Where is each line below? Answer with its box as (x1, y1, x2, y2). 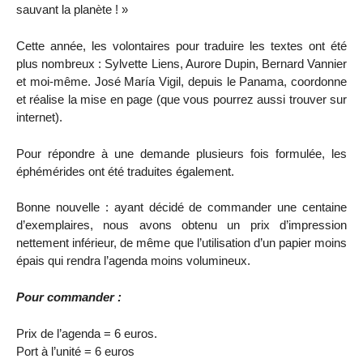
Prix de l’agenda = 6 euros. (16, 326, 157, 340)
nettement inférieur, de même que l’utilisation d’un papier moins (16, 236, 347, 250)
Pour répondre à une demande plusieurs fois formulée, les (16, 146, 347, 160)
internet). (16, 109, 62, 124)
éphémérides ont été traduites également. (16, 164, 234, 178)
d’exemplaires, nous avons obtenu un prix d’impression (16, 218, 347, 233)
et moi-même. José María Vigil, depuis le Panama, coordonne (16, 74, 347, 88)
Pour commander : (16, 290, 122, 305)
